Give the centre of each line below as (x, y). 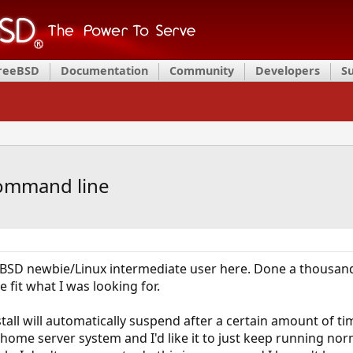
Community (202, 71)
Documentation (104, 71)
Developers (288, 71)
